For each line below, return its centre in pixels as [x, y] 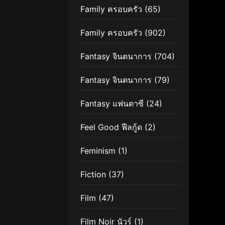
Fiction [93, 174]
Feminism [98, 150]
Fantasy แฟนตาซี [112, 103]
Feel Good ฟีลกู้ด [111, 127]
